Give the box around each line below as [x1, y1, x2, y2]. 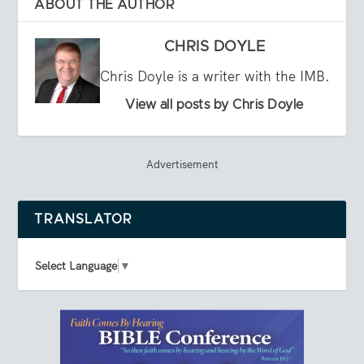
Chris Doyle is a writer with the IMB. [99, 67, 330, 86]
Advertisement [145, 157, 219, 172]
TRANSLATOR [34, 213, 133, 227]
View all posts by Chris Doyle [125, 98, 304, 112]
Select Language [35, 258, 118, 274]
